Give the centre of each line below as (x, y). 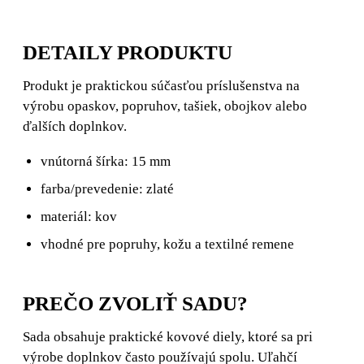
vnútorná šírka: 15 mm (106, 161)
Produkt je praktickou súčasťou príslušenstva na (161, 85)
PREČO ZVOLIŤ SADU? (135, 303)
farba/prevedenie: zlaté (107, 188)
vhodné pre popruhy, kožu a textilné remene (167, 244)
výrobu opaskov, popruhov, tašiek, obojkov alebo (165, 106)
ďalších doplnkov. (75, 126)
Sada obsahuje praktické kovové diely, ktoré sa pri (168, 336)
